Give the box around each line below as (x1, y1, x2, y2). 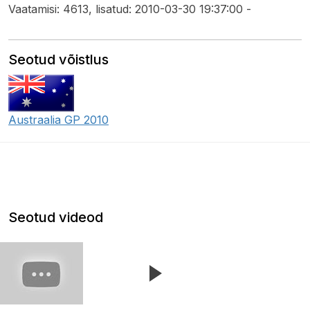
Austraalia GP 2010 (8, 113, 109, 127)
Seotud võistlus (8, 51, 109, 68)
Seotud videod (8, 209, 103, 226)
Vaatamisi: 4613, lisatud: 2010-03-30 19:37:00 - (8, 2, 251, 16)
